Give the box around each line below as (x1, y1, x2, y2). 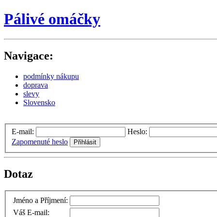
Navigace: (4, 49, 53, 62)
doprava (23, 80, 48, 89)
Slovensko (23, 98, 55, 107)
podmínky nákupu (23, 72, 79, 80)
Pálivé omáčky (4, 10, 100, 28)
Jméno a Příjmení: (13, 196, 68, 204)
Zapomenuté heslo (12, 138, 68, 146)
